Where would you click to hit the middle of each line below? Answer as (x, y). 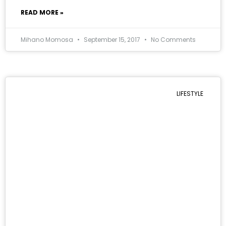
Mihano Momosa (48, 40)
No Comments (173, 40)
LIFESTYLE (190, 94)
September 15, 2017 (112, 40)
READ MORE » (42, 13)
